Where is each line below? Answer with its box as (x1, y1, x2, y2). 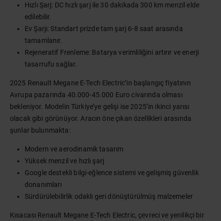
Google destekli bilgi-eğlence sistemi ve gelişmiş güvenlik (25, 169, 199, 177)
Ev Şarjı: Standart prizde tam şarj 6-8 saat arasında (25, 25, 183, 33)
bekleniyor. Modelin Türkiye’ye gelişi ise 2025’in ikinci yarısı (10, 103, 189, 110)
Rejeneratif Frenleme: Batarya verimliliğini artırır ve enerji (25, 48, 199, 56)
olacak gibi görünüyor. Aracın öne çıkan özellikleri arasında (10, 114, 191, 122)
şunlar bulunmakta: (10, 126, 71, 134)
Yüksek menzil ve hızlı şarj (25, 157, 105, 165)
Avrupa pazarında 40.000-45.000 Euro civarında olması (10, 91, 183, 99)
